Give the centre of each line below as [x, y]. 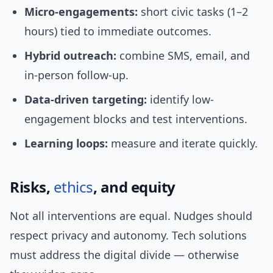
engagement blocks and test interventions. [136, 119]
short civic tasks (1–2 [193, 12]
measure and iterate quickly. [183, 144]
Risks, [32, 187]
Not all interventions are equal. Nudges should [131, 216]
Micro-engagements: [81, 12]
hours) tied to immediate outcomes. [118, 31]
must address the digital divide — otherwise [124, 255]
